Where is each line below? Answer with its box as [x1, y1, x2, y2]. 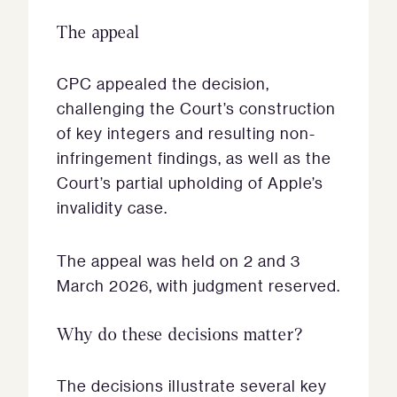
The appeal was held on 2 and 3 [57, 251, 300, 271]
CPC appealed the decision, [57, 74, 269, 94]
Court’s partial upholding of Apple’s [57, 173, 323, 193]
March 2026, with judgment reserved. [57, 276, 340, 296]
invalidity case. [57, 198, 167, 218]
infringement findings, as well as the [57, 148, 331, 168]
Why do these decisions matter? [57, 326, 303, 345]
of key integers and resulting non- [57, 123, 315, 144]
